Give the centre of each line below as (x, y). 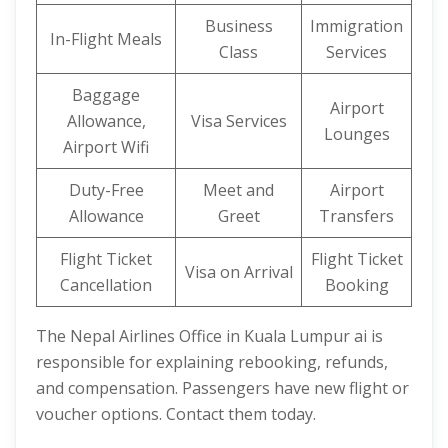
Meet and (238, 190)
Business (238, 26)
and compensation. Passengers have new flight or (222, 388)
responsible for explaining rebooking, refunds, (212, 362)
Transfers (356, 216)
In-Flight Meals (106, 39)
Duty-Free (106, 190)
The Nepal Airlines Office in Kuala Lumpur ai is (209, 336)
